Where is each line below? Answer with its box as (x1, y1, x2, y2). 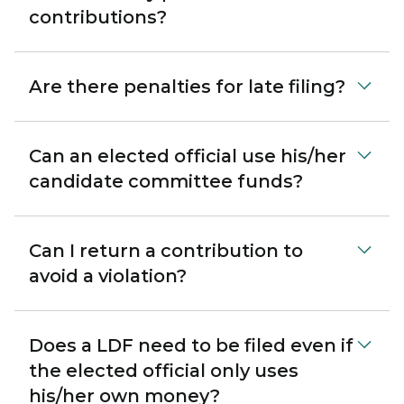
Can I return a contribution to (29, 240, 303, 262)
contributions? (29, 6, 167, 28)
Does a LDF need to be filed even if (29, 335, 353, 356)
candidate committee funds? (29, 170, 303, 192)
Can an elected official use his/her (29, 145, 346, 167)
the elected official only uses (29, 360, 298, 381)
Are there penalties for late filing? (29, 76, 345, 97)
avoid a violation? (29, 265, 187, 287)
